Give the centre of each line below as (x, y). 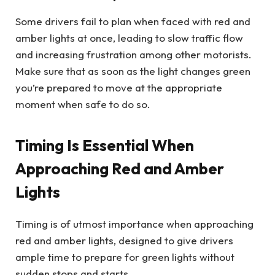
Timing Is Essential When (105, 145)
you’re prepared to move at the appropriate (119, 88)
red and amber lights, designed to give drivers (124, 240)
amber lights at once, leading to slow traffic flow (129, 38)
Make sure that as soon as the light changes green (133, 71)
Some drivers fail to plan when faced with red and (133, 21)
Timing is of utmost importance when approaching (134, 223)
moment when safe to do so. (83, 104)
